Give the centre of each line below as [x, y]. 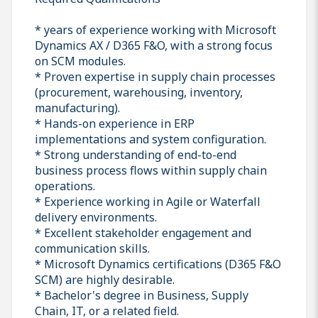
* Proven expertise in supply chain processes [155, 76]
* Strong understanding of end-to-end [136, 154]
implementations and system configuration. [150, 139]
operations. [65, 186]
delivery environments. [96, 217]
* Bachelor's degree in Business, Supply [142, 295]
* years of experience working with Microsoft [155, 29]
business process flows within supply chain [151, 170]
